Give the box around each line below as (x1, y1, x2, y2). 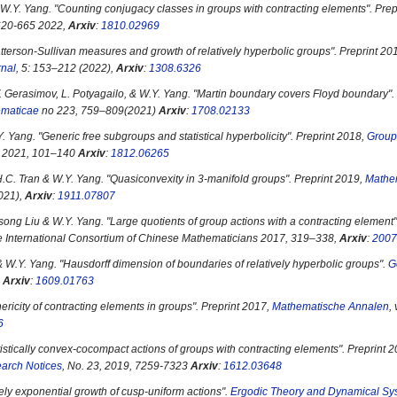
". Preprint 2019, (285, 173, 365, 185)
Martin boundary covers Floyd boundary (197, 88, 388, 100)
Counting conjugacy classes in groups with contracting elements (58, 3, 366, 15)
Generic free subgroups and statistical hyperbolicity (42, 130, 287, 143)
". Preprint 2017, (192, 300, 272, 313)
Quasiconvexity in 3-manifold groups (110, 173, 285, 185)
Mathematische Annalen (272, 300, 389, 313)
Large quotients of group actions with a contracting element (110, 215, 393, 228)
